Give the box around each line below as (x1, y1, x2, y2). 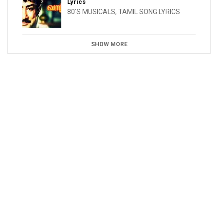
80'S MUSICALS (67, 8, 115, 16)
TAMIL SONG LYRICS (118, 8, 180, 16)
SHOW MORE (91, 41, 127, 48)
